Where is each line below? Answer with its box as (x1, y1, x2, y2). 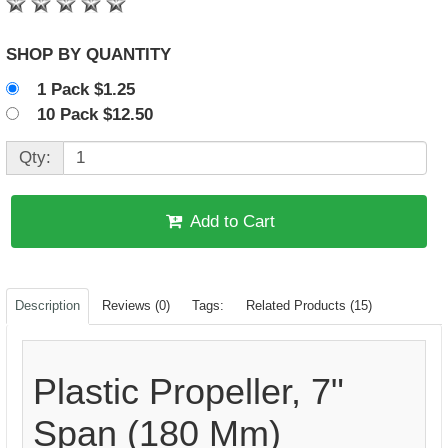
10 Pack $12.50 (32, 105, 168, 124)
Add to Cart (190, 212, 276, 231)
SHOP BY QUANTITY (86, 45, 171, 64)
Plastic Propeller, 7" (33, 371, 344, 412)
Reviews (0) (102, 298, 170, 313)
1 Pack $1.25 (32, 80, 150, 99)
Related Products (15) (246, 298, 372, 313)
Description (15, 298, 80, 313)
